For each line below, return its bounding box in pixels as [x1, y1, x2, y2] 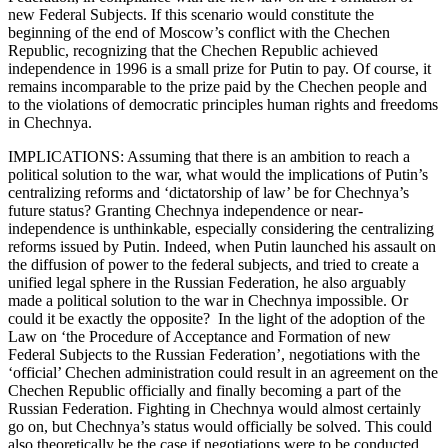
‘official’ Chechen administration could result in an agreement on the [8, 364, 438, 382]
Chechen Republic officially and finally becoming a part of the [8, 382, 401, 400]
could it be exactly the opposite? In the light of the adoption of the [8, 310, 425, 328]
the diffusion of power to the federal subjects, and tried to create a [8, 256, 419, 274]
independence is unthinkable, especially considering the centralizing [8, 220, 434, 238]
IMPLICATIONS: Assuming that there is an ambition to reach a [8, 148, 410, 166]
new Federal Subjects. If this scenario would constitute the [8, 6, 374, 24]
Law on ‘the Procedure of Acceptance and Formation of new [8, 328, 391, 346]
